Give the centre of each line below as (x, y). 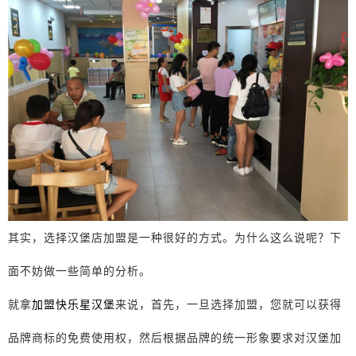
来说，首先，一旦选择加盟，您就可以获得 (228, 304)
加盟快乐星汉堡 (74, 304)
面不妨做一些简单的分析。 (79, 271)
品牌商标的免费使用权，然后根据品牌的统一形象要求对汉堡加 (175, 337)
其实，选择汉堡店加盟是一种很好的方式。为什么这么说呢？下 (175, 237)
